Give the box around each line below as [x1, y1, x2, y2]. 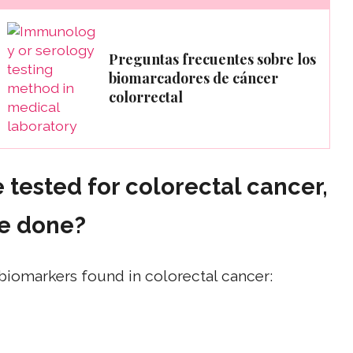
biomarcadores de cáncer [109, 69, 278, 88]
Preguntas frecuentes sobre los [109, 50, 316, 69]
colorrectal [109, 87, 183, 107]
